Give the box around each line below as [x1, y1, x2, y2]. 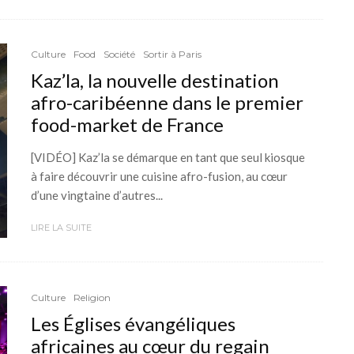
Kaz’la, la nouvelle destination [31, 69, 279, 92]
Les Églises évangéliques [31, 311, 235, 335]
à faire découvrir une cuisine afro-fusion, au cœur [31, 169, 288, 184]
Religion [73, 291, 111, 303]
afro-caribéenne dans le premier [31, 91, 303, 115]
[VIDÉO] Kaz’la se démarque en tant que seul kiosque [31, 150, 305, 165]
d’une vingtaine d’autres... [31, 188, 163, 203]
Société [104, 48, 135, 61]
